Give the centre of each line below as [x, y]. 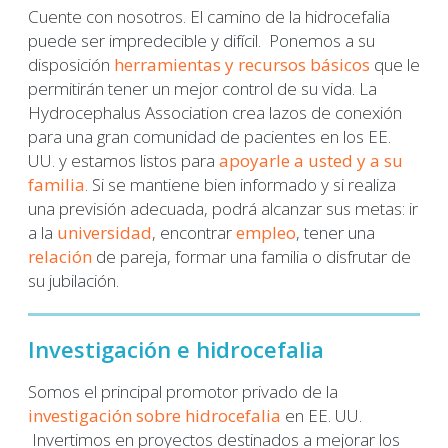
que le [395, 64]
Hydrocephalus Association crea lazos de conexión [215, 112]
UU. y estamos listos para [123, 160]
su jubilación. [73, 280]
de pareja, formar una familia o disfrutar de [251, 256]
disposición [71, 64]
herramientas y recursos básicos [242, 64]
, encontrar [194, 232]
